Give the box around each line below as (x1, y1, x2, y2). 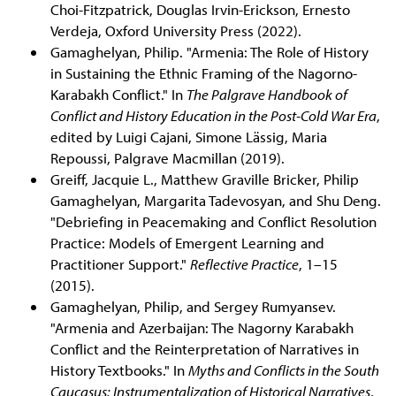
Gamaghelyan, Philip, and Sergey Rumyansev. (49, 297, 336, 316)
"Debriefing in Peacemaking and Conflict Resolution (49, 212, 377, 232)
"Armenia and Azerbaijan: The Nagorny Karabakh (49, 318, 354, 338)
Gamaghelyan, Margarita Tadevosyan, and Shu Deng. (49, 191, 381, 210)
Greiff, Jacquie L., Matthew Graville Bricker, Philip (49, 170, 359, 189)
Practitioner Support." (49, 255, 190, 274)
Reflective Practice (189, 255, 299, 274)
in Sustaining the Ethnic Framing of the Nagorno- (49, 64, 357, 83)
